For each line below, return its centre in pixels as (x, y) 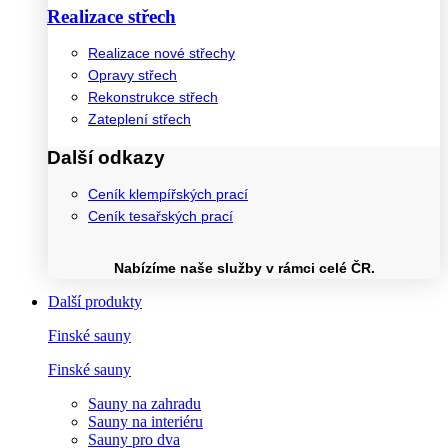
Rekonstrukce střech (153, 98)
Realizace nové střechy (161, 54)
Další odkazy (106, 158)
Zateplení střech (139, 120)
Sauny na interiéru (145, 421)
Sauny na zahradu (144, 403)
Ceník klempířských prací (168, 195)
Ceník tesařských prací (160, 217)
